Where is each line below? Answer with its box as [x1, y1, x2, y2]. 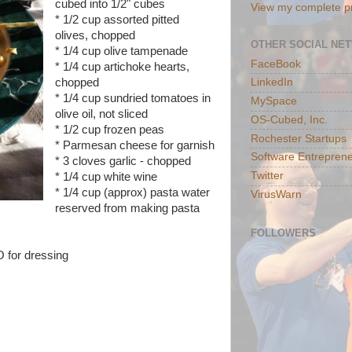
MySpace [251, 95, 297, 108]
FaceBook [251, 57, 301, 70]
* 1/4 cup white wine [54, 170, 157, 183]
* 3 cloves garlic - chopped [54, 155, 191, 167]
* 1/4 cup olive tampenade [54, 45, 188, 57]
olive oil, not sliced [54, 108, 148, 120]
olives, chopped [54, 29, 135, 42]
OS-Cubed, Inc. [251, 113, 328, 126]
